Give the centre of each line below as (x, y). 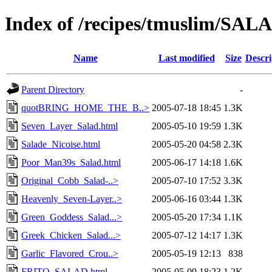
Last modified (186, 58)
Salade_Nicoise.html (61, 144)
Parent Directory (53, 89)
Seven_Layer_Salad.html (70, 126)
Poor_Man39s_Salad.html (71, 162)
